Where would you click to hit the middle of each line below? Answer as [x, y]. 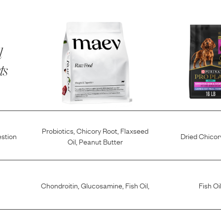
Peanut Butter [101, 141]
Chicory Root [97, 130]
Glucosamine [101, 185]
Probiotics [57, 130]
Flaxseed [134, 130]
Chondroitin [59, 185]
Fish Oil [136, 185]
